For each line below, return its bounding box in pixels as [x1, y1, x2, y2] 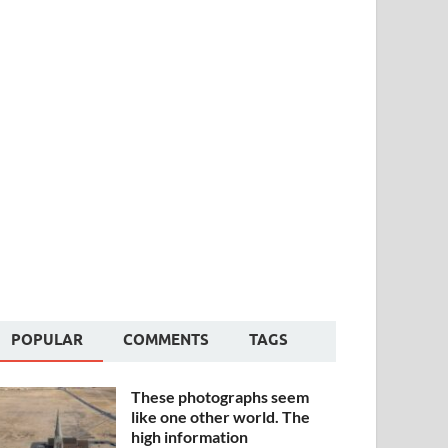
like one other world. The [131, 407, 311, 427]
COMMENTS [123, 331, 210, 350]
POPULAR [11, 331, 84, 350]
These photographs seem [131, 387, 310, 407]
